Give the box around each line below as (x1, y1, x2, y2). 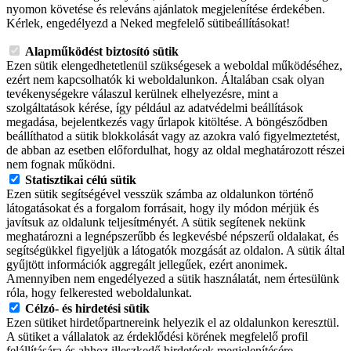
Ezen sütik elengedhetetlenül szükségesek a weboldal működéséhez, (6, 59, 342, 73)
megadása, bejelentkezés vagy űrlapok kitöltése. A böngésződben (6, 115, 327, 129)
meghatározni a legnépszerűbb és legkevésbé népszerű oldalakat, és (6, 230, 338, 244)
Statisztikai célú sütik (25, 173, 136, 187)
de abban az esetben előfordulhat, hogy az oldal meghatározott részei (6, 143, 345, 157)
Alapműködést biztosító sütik (25, 45, 179, 59)
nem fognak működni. (6, 157, 115, 172)
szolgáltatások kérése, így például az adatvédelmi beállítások (6, 101, 303, 115)
